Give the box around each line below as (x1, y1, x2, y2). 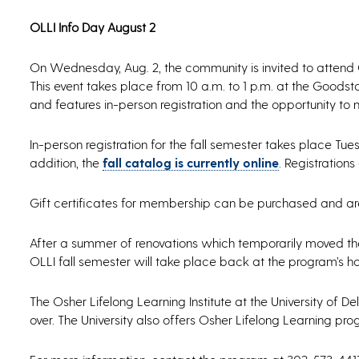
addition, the (30, 155, 103, 171)
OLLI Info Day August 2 (30, 19, 155, 35)
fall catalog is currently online (103, 155, 279, 171)
